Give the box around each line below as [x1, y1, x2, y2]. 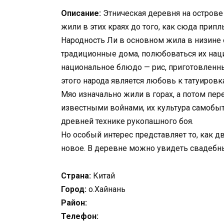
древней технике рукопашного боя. [61, 116, 193, 126]
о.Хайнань [86, 184, 125, 194]
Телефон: [61, 211, 98, 221]
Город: [61, 184, 86, 194]
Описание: [61, 8, 101, 18]
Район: [61, 197, 87, 207]
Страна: [61, 170, 91, 180]
